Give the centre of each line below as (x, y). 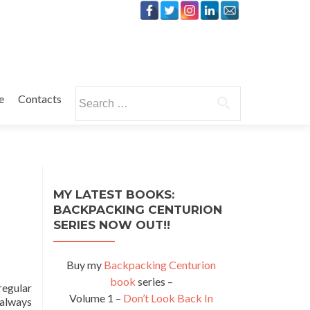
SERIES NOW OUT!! (112, 225)
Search (90, 94)
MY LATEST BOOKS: (114, 194)
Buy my (85, 265)
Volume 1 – (96, 298)
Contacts (39, 99)
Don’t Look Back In (168, 298)
